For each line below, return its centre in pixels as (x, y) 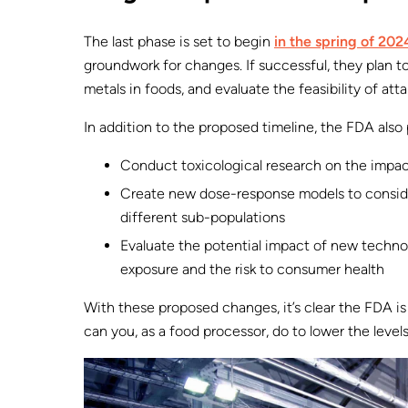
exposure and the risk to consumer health (252, 269)
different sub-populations (203, 217)
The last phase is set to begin (179, 41)
